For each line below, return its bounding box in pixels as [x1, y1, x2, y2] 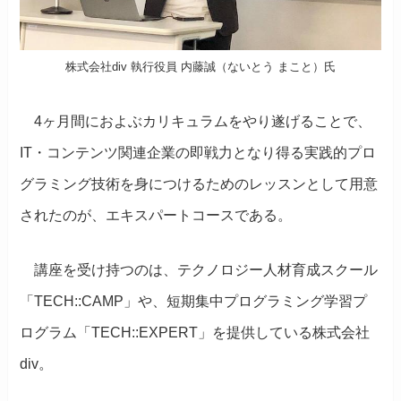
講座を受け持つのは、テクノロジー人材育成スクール [20, 262, 379, 278]
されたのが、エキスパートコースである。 [20, 207, 293, 223]
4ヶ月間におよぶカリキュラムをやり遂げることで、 [20, 113, 372, 129]
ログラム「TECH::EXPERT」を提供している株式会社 [20, 325, 371, 341]
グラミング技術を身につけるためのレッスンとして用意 [20, 175, 379, 192]
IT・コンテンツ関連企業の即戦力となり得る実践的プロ [20, 144, 377, 160]
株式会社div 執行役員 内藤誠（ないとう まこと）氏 [65, 59, 336, 73]
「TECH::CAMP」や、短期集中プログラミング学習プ [20, 294, 368, 310]
